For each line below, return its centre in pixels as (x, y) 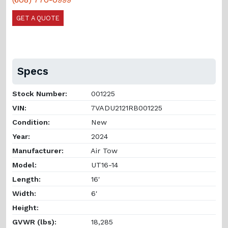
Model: (24, 165)
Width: (24, 193)
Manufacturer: (38, 150)
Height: (25, 207)
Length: (26, 179)
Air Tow (103, 150)
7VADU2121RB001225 (125, 108)
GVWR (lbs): (34, 222)
